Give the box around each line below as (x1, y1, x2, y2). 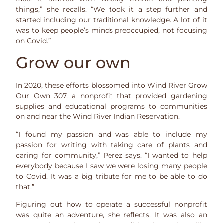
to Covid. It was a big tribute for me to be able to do (16, 171, 207, 181)
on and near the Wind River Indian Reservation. (16, 112, 180, 121)
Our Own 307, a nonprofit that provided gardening (16, 91, 207, 101)
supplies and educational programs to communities (16, 102, 207, 111)
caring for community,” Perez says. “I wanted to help (16, 150, 207, 160)
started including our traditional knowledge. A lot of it (16, 15, 207, 24)
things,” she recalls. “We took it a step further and (16, 4, 207, 14)
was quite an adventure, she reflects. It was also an (16, 210, 207, 220)
